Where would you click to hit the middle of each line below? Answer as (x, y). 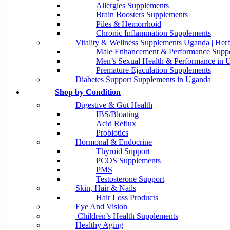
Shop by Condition (88, 92)
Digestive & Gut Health (114, 105)
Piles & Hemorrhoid (129, 24)
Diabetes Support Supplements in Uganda (143, 80)
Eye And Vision (101, 207)
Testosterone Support (130, 179)
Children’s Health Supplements (127, 216)
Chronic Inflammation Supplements (154, 33)
